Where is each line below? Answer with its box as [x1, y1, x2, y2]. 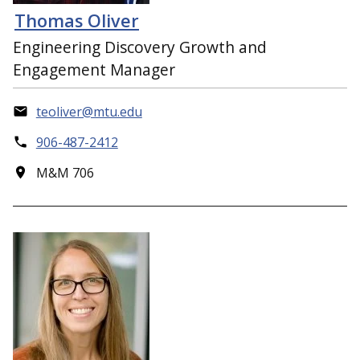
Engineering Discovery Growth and [13, 35, 267, 58]
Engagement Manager [13, 58, 175, 80]
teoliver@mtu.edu [35, 103, 142, 121]
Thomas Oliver [14, 9, 139, 33]
